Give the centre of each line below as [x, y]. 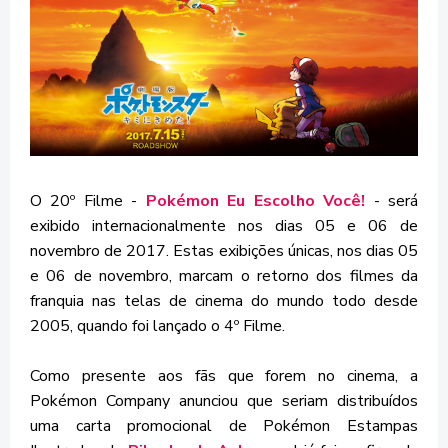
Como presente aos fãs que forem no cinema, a [224, 376]
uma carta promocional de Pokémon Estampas [224, 426]
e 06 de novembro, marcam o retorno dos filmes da [224, 276]
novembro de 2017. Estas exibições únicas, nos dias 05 [224, 251]
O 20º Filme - [88, 201]
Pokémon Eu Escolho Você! [255, 201]
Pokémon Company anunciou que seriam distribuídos [224, 401]
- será [392, 201]
